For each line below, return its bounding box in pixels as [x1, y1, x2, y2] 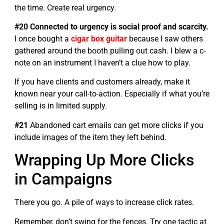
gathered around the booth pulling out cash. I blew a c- [14, 46, 205, 56]
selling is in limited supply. [14, 101, 109, 111]
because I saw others [127, 34, 203, 44]
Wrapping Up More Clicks [14, 150, 194, 170]
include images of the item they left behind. [14, 132, 168, 142]
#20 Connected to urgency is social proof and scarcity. [14, 22, 208, 32]
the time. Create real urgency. [14, 2, 118, 12]
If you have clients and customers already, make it [14, 77, 190, 87]
